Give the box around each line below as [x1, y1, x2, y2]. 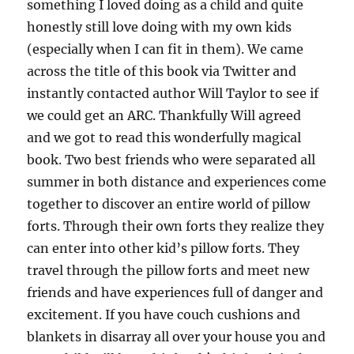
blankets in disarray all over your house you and [27, 329, 326, 345]
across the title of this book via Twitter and [27, 63, 297, 80]
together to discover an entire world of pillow [27, 196, 311, 213]
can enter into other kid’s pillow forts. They [27, 240, 300, 257]
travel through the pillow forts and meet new [27, 262, 310, 279]
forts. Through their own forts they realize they [27, 218, 325, 235]
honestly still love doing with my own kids [27, 19, 292, 36]
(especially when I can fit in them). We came [27, 41, 304, 58]
